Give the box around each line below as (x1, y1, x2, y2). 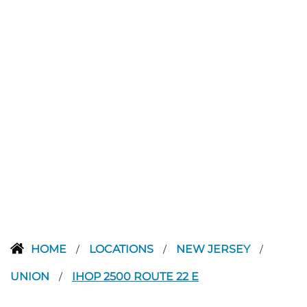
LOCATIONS (89, 242, 156, 256)
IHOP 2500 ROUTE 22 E (72, 269, 199, 283)
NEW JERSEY (176, 242, 253, 256)
